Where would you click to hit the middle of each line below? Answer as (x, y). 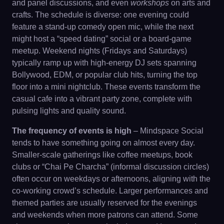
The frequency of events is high (72, 131)
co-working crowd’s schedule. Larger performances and (110, 191)
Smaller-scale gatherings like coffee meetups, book (102, 155)
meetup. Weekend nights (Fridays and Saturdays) (99, 51)
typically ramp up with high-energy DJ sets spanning (104, 63)
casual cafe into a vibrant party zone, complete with (102, 99)
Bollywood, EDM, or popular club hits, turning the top (105, 75)
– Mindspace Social (167, 131)
